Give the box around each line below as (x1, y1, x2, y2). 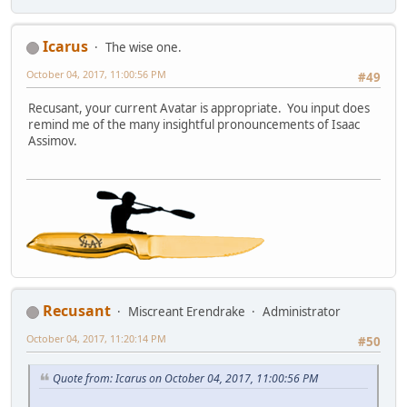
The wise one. (105, 38, 182, 55)
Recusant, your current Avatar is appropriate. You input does (28, 100, 370, 117)
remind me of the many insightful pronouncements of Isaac (28, 116, 360, 134)
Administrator (263, 303, 341, 320)
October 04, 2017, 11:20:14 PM (26, 331, 166, 345)
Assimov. (28, 133, 77, 150)
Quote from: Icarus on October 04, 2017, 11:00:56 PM (53, 371, 318, 387)
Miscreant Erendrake (128, 303, 245, 320)
